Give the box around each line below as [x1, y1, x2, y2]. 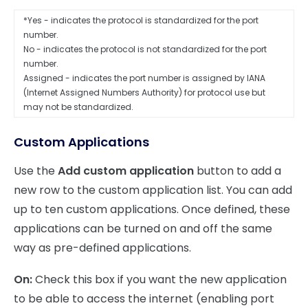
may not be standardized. [23, 101, 133, 113]
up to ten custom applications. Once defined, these [14, 201, 290, 218]
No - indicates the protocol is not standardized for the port [23, 43, 267, 56]
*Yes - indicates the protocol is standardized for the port [23, 14, 258, 27]
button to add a [194, 163, 281, 179]
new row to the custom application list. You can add [14, 182, 292, 199]
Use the [14, 163, 58, 179]
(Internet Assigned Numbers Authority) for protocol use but [23, 87, 265, 99]
